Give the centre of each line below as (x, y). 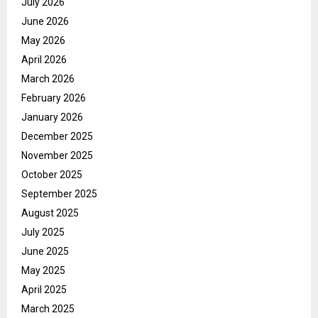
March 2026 (48, 79)
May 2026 (43, 41)
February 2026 (54, 98)
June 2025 (45, 252)
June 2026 (45, 22)
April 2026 (44, 60)
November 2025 (57, 156)
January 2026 (52, 117)
